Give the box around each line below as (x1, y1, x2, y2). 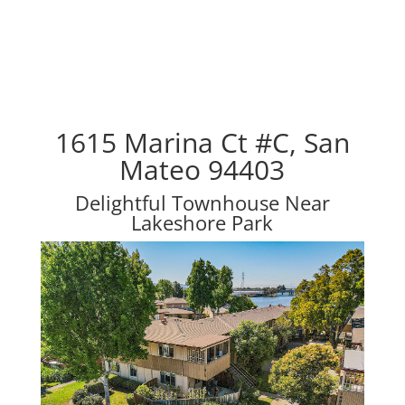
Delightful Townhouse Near (74, 189, 330, 216)
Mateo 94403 (119, 151, 286, 188)
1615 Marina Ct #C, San (54, 124, 350, 161)
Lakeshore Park (131, 209, 274, 236)
